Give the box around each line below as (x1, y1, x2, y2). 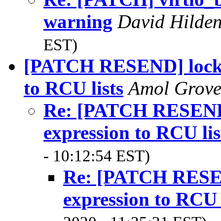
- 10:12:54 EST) (43, 147, 150, 165)
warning (43, 10, 112, 32)
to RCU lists (24, 77, 123, 99)
